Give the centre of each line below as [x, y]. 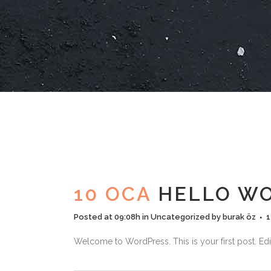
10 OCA [113, 194]
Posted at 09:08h [107, 217]
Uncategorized [180, 217]
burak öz [239, 217]
